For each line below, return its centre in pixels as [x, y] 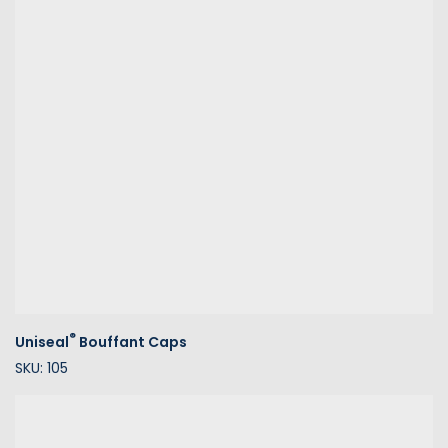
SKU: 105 [41, 367]
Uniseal [42, 341]
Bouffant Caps [131, 341]
